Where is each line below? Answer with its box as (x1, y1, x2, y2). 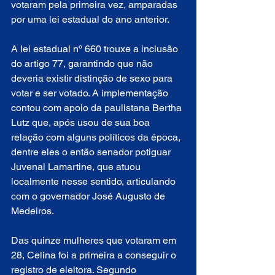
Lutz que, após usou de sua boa (11, 117, 152, 129)
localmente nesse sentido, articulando (11, 176, 178, 188)
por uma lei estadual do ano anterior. (11, 14, 169, 26)
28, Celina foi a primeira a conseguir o (11, 249, 179, 261)
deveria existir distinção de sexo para (11, 72, 175, 85)
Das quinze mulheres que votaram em (11, 234, 179, 247)
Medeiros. (11, 205, 56, 217)
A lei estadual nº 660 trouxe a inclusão (11, 43, 180, 55)
